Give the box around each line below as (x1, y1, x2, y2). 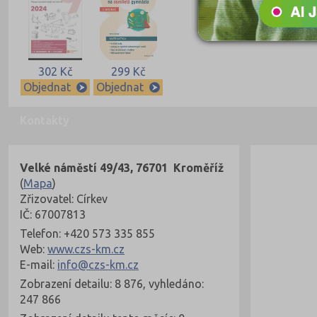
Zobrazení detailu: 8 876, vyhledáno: (20, 277, 204, 291)
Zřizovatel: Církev (20, 192, 108, 206)
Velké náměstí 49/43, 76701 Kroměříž (20, 161, 224, 175)
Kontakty (20, 114, 69, 127)
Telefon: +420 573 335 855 (20, 227, 155, 241)
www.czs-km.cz (47, 243, 125, 256)
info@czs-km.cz (57, 258, 139, 272)
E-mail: (20, 258, 57, 272)
